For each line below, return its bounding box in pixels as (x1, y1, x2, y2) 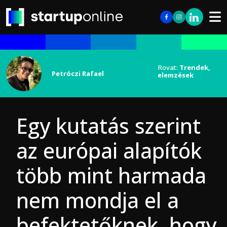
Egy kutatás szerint (16, 111, 201, 140)
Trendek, (179, 63, 210, 72)
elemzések (157, 70, 194, 80)
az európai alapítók (16, 136, 202, 165)
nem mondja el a (16, 186, 179, 214)
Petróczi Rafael (52, 68, 104, 78)
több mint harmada (16, 161, 206, 190)
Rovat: (157, 63, 179, 72)
